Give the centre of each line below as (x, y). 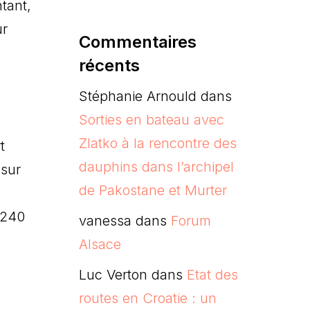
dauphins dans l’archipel (156, 166)
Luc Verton (113, 274)
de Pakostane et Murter (153, 190)
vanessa (105, 220)
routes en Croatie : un (147, 298)
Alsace (100, 244)
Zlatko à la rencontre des (157, 143)
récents (109, 65)
